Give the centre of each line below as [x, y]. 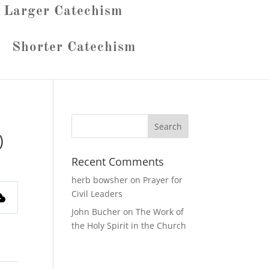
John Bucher [96, 211]
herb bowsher [100, 180]
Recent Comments [118, 161]
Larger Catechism [63, 11]
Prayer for [163, 180]
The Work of [160, 211]
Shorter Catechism [74, 47]
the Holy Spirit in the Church [129, 225]
